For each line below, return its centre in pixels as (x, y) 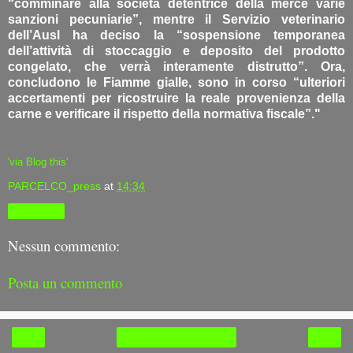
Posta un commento (65, 283)
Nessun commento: (64, 246)
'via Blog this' (38, 162)
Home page (176, 338)
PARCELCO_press (54, 186)
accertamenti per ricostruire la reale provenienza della (176, 98)
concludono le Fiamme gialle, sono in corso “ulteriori (176, 82)
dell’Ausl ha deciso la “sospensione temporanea (176, 35)
